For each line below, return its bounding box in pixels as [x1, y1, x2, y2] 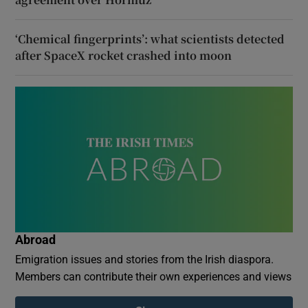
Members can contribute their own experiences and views [15, 270, 292, 282]
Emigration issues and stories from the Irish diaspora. [15, 253, 274, 265]
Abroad [15, 233, 56, 246]
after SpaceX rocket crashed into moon [15, 47, 232, 63]
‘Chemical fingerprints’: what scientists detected [15, 30, 285, 47]
